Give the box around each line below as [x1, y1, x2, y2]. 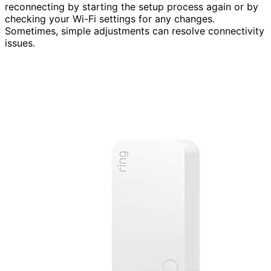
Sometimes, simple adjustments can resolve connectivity [5, 24, 264, 37]
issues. [5, 36, 35, 49]
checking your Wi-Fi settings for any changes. [5, 12, 215, 25]
